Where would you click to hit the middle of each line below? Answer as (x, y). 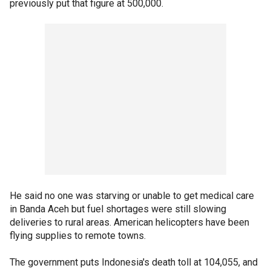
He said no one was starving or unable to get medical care (132, 196)
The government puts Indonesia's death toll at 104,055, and (134, 262)
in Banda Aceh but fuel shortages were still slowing (118, 209)
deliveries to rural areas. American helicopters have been (129, 222)
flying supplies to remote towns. (78, 236)
